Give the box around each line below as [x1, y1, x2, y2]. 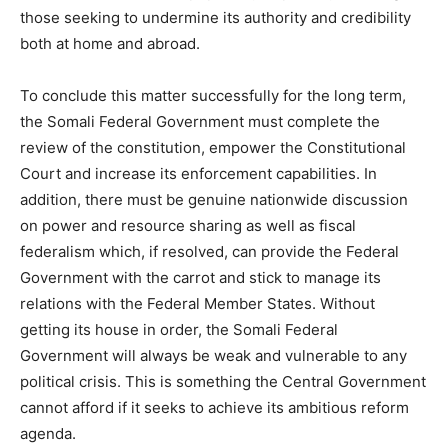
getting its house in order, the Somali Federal [20, 319, 338, 339]
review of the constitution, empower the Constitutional [20, 137, 406, 157]
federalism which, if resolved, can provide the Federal [20, 241, 399, 261]
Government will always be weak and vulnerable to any [20, 345, 407, 365]
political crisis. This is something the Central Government [20, 371, 426, 391]
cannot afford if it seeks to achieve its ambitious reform [20, 397, 409, 417]
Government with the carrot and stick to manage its [20, 267, 381, 287]
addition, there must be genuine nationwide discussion [20, 189, 408, 209]
